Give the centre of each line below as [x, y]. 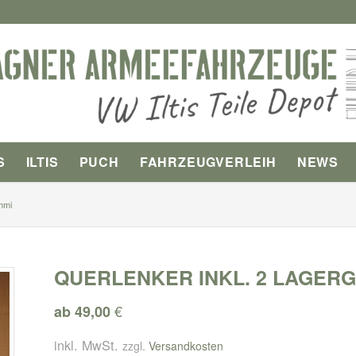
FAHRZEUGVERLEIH [208, 162]
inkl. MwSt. [87, 344]
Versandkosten [186, 345]
